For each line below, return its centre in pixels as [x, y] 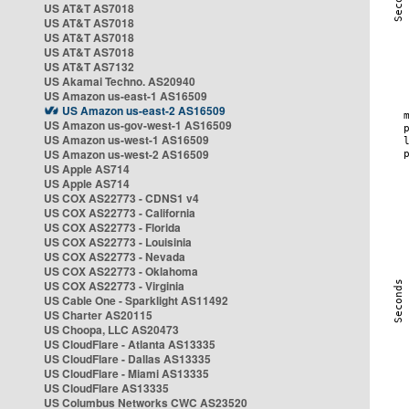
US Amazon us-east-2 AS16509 [144, 110]
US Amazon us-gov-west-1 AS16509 [138, 125]
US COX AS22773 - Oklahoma [121, 271]
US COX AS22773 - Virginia [114, 286]
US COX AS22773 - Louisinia [118, 242]
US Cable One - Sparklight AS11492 [136, 300]
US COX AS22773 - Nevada [115, 257]
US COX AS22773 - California [120, 213]
